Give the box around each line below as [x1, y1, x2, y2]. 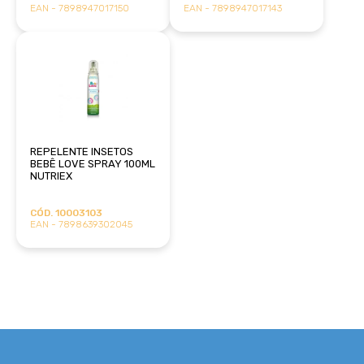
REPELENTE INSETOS [29, 145, 133, 158]
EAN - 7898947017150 [29, 2, 129, 14]
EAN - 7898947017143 [183, 2, 282, 14]
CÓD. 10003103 [29, 206, 102, 219]
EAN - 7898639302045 [29, 218, 132, 230]
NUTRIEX [29, 169, 72, 182]
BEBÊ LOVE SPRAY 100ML [29, 157, 155, 170]
